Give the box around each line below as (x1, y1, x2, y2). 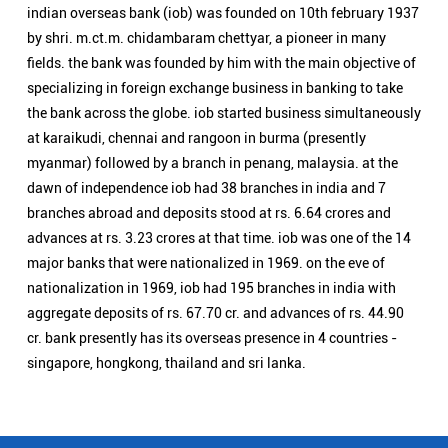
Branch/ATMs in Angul (12, 421, 153, 438)
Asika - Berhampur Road (12, 254, 165, 271)
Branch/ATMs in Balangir (174, 421, 332, 438)
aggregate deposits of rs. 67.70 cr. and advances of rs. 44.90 (27, 81, 404, 98)
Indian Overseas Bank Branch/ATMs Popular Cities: (12, 393, 377, 413)
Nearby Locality (12, 226, 123, 246)
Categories (12, 309, 88, 329)
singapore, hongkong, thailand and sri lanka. (27, 131, 306, 148)
